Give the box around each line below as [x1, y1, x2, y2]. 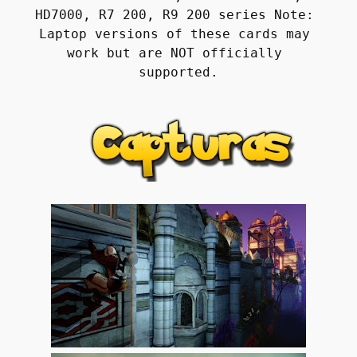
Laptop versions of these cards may [39, 26, 310, 42]
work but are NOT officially [67, 45, 282, 61]
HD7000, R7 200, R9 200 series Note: [35, 7, 314, 23]
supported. [139, 65, 218, 80]
